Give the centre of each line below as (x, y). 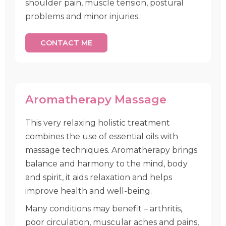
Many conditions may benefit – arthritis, (104, 209)
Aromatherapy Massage (96, 99)
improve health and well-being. (89, 191)
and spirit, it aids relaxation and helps (99, 177)
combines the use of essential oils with (102, 136)
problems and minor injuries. (82, 16)
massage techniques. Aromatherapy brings (111, 150)
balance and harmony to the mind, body (106, 164)
